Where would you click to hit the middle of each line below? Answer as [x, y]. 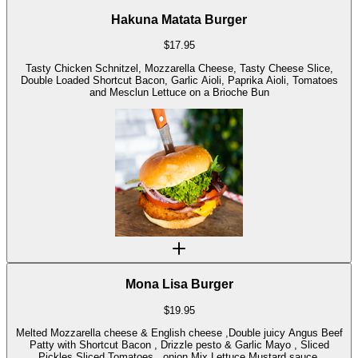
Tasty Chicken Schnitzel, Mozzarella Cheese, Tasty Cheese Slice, [179, 68]
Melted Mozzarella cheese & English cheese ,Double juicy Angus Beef [179, 333]
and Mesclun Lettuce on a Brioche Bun [179, 92]
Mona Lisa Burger [179, 284]
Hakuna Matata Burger [179, 19]
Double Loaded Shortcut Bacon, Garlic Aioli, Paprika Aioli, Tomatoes [179, 80]
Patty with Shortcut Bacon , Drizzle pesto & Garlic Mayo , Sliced [179, 345]
